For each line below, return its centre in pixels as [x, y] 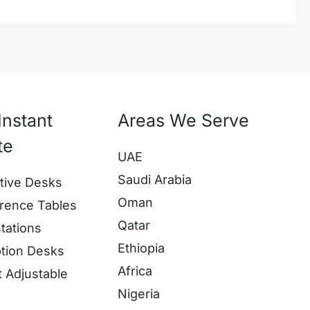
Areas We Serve [184, 120]
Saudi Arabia [155, 180]
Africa [135, 271]
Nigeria [139, 294]
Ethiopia [142, 248]
